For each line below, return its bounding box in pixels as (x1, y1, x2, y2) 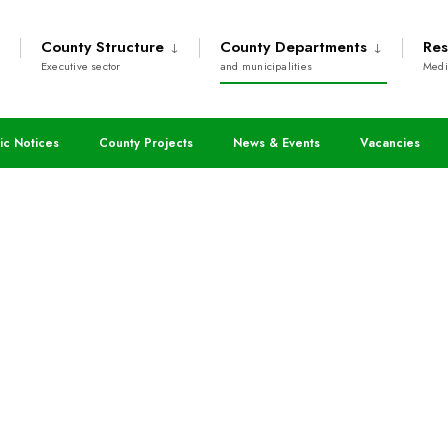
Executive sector (41, 58, 121, 74)
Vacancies (360, 133, 420, 152)
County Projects (99, 133, 193, 152)
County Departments (220, 36, 367, 58)
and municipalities (220, 58, 312, 74)
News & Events (233, 133, 320, 152)
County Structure (41, 36, 164, 58)
